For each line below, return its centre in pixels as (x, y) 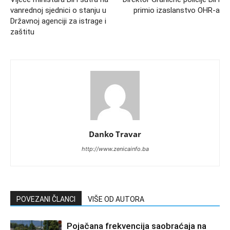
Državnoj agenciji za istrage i (58, 21)
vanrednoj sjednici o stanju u (58, 10)
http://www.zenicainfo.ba (115, 149)
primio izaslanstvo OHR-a (177, 10)
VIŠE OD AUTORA (116, 199)
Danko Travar (115, 134)
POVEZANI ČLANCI (46, 199)
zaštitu (22, 32)
